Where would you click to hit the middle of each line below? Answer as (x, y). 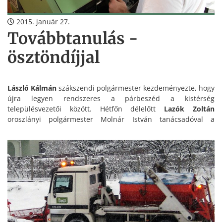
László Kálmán (32, 88)
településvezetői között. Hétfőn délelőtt (86, 109)
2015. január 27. (42, 21)
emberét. (23, 150)
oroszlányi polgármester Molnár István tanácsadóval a (111, 119)
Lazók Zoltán (190, 109)
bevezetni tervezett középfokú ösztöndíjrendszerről (111, 129)
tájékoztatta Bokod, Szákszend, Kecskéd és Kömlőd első (111, 140)
